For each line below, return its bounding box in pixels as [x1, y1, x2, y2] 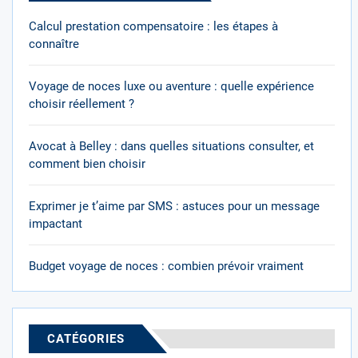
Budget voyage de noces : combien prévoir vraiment [29, 259, 304, 273]
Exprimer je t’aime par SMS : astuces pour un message [29, 199, 320, 213]
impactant [29, 217, 82, 231]
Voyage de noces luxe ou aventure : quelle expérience [29, 79, 314, 93]
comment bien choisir [29, 157, 145, 171]
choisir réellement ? [29, 97, 134, 111]
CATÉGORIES [47, 332, 125, 346]
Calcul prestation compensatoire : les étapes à [29, 19, 278, 34]
